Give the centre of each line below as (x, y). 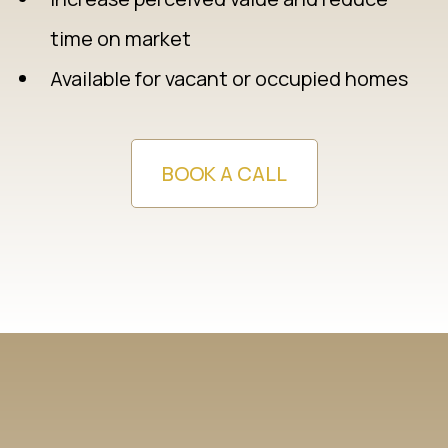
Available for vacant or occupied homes (229, 78)
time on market (120, 38)
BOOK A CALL (224, 173)
